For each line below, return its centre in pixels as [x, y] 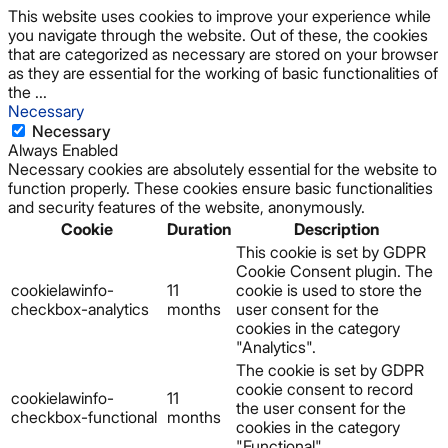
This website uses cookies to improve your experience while [219, 15]
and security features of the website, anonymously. [186, 206]
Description [336, 228]
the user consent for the [321, 407]
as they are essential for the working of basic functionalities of [223, 72]
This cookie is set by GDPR [331, 251]
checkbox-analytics [80, 308]
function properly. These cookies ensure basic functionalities [220, 187]
